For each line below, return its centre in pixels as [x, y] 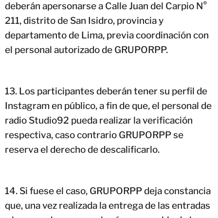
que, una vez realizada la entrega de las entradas [108, 205]
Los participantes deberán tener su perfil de [113, 91]
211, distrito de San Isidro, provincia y [84, 20]
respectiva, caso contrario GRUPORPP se [94, 135]
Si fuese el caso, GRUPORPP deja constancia [115, 191]
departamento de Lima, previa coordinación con [107, 35]
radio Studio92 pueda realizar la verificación [99, 120]
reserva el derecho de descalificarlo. [82, 149]
